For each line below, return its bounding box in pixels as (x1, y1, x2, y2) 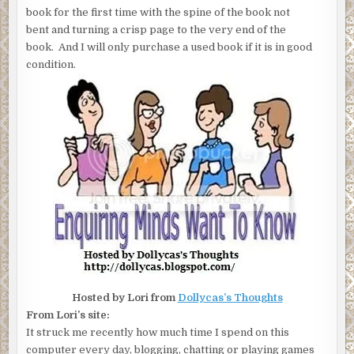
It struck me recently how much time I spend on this (26, 326, 290, 339)
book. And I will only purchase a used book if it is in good (26, 41, 313, 54)
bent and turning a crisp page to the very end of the (26, 24, 287, 36)
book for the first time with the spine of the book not (26, 6, 291, 19)
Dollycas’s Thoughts (177, 292, 283, 304)
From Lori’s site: (26, 309, 111, 322)
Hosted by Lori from (71, 292, 178, 304)
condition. (26, 58, 79, 71)
